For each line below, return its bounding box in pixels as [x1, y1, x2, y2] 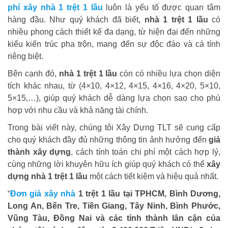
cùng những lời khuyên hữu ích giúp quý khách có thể [8, 160, 207, 168]
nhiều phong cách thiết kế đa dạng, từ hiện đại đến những [8, 27, 220, 36]
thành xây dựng [8, 148, 71, 156]
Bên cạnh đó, [8, 69, 59, 78]
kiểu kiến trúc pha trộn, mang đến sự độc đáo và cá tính [8, 40, 220, 48]
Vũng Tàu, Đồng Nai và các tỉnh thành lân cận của [8, 214, 220, 222]
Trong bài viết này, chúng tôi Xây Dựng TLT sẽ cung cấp [8, 123, 220, 132]
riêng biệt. [8, 52, 43, 61]
